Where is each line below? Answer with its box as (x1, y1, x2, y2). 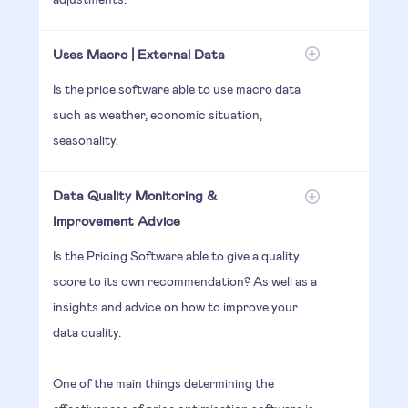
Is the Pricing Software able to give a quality (52, 247, 300, 263)
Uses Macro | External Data (52, 45, 225, 62)
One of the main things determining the (52, 374, 274, 391)
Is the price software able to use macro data (52, 80, 301, 97)
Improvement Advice (52, 211, 180, 229)
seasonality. (52, 131, 118, 148)
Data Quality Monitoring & (52, 186, 218, 203)
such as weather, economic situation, (52, 106, 262, 122)
